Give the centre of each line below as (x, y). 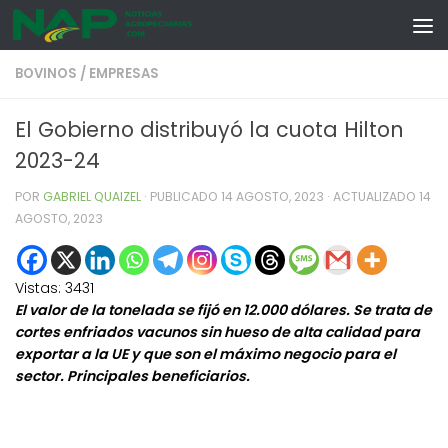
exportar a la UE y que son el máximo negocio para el (205, 354)
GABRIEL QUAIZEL (92, 196)
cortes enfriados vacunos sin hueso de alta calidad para (217, 332)
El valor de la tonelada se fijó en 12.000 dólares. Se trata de (223, 310)
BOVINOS (46, 73)
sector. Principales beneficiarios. (132, 376)
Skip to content (87, 30)
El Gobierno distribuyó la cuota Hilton (209, 129)
